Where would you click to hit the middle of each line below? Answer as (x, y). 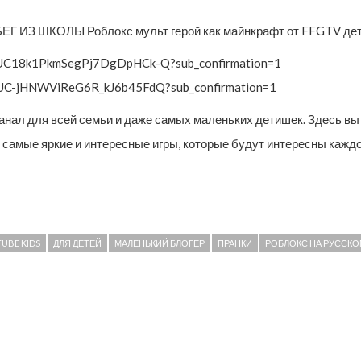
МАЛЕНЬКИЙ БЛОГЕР (160, 243)
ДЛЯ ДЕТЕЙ (77, 243)
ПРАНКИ (235, 243)
